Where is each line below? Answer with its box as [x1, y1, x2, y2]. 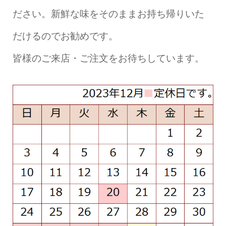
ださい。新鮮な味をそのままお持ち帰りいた [12, 8, 204, 19]
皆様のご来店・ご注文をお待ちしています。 [12, 52, 204, 64]
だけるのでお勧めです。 [12, 30, 118, 41]
